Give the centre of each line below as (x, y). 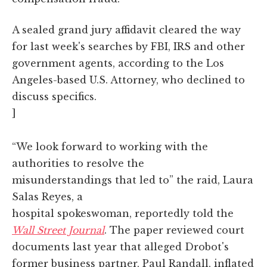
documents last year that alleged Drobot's (120, 246)
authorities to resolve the (78, 163)
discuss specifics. (54, 96)
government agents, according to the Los (118, 63)
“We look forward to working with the (110, 146)
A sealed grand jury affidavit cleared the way (126, 30)
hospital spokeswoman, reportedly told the (123, 213)
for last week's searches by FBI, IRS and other (128, 46)
